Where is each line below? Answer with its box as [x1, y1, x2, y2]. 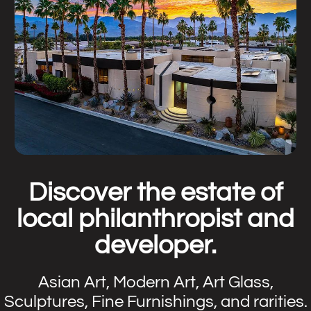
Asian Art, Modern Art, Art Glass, [37, 273, 274, 291]
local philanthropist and [17, 205, 294, 233]
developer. [94, 231, 217, 259]
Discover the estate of [28, 178, 283, 206]
